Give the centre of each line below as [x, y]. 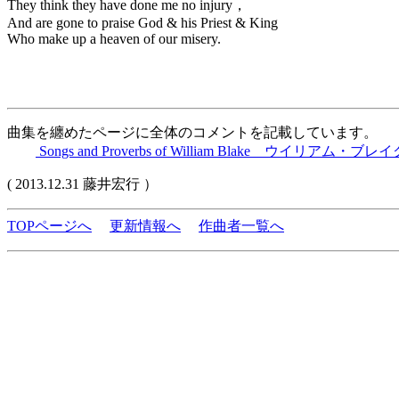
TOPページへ [49, 226]
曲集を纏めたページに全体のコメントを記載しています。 [192, 132]
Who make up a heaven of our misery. [114, 39]
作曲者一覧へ [241, 226]
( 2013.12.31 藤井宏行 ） [82, 184]
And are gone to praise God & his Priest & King [142, 23]
